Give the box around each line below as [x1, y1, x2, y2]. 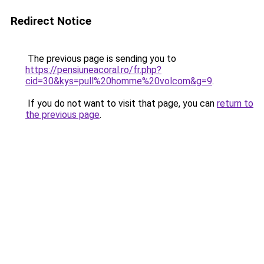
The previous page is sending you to [25, 53, 176, 64]
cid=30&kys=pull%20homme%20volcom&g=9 [25, 75, 212, 87]
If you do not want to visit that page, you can [25, 98, 217, 109]
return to [217, 98, 253, 109]
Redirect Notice [11, 14, 91, 28]
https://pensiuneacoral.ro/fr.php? [25, 64, 161, 75]
